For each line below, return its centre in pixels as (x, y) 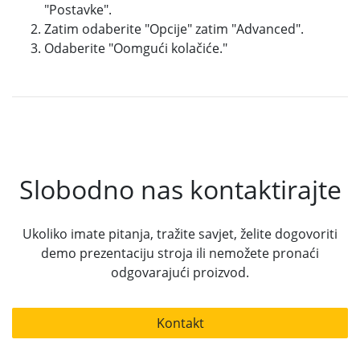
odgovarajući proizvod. (180, 272)
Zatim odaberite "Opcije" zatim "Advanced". (174, 29)
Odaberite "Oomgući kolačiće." (136, 48)
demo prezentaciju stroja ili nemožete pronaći (180, 253)
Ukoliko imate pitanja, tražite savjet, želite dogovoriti (180, 234)
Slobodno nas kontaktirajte (180, 189)
